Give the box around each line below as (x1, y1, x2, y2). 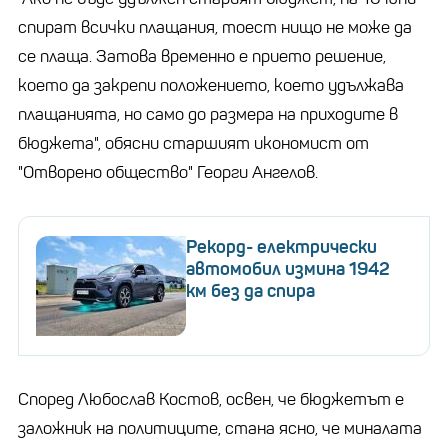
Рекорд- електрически (186, 236, 377, 259)
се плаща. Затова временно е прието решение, (18, 46, 386, 68)
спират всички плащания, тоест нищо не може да (18, 17, 412, 39)
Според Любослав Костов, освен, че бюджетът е (18, 389, 404, 411)
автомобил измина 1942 (186, 258, 390, 281)
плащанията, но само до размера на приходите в (18, 104, 398, 126)
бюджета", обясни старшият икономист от (18, 133, 369, 155)
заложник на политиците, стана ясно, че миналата (18, 418, 422, 440)
